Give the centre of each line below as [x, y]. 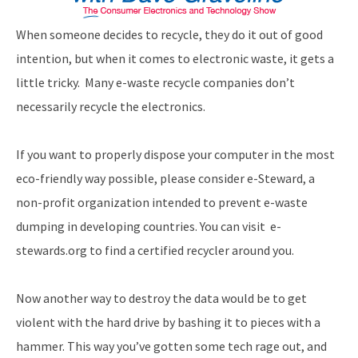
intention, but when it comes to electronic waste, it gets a [175, 59]
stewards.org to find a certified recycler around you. [155, 251]
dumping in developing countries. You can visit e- [149, 227]
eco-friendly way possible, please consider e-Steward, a [165, 179]
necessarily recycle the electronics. [111, 107]
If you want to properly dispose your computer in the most [175, 155]
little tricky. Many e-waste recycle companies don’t [155, 83]
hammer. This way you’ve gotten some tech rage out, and [171, 346]
